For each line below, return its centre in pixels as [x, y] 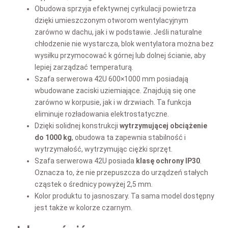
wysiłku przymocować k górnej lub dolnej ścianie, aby [120, 55]
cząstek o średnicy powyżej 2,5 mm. [94, 184]
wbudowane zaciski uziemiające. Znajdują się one [115, 90]
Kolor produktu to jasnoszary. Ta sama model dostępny [124, 196]
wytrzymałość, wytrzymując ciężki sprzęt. [104, 149]
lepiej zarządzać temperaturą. [84, 67]
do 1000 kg [53, 137]
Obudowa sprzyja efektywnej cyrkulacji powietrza [115, 8]
